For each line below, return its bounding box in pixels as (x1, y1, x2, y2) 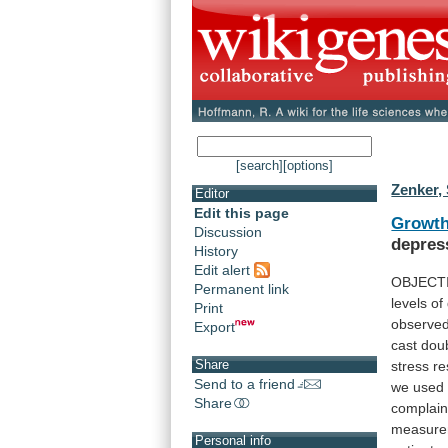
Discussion (194, 224, 262, 241)
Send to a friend (194, 375, 295, 392)
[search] (236, 158, 283, 174)
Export (194, 318, 235, 335)
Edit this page (194, 205, 289, 222)
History (194, 243, 238, 260)
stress (391, 357, 430, 374)
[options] (283, 158, 333, 174)
